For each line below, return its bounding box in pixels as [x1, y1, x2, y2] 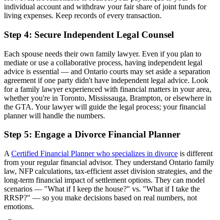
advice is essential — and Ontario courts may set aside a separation [4, 67, 210, 76]
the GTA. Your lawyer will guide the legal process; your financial [4, 102, 206, 111]
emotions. [4, 202, 34, 211]
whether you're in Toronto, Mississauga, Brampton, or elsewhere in [4, 93, 212, 102]
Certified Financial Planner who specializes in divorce [11, 149, 178, 158]
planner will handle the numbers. [4, 111, 105, 120]
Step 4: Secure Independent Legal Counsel [4, 29, 174, 40]
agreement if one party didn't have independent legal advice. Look [4, 76, 208, 84]
